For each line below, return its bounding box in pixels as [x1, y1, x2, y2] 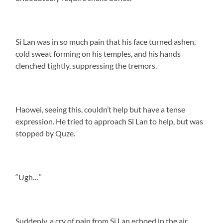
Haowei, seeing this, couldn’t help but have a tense [15, 104, 186, 114]
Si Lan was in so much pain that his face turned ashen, [15, 36, 196, 46]
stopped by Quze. [15, 128, 76, 138]
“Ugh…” [15, 172, 42, 182]
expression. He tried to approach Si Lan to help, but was [15, 116, 204, 126]
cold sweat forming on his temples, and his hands [15, 48, 181, 58]
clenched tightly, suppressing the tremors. [15, 60, 157, 70]
